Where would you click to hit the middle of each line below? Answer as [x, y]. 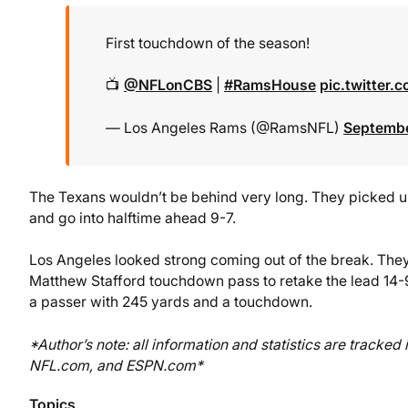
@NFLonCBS [168, 86]
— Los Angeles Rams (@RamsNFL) [224, 127]
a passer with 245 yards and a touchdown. [171, 302]
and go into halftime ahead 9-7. [133, 218]
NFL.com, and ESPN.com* [116, 365]
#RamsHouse [270, 86]
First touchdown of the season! [208, 44]
